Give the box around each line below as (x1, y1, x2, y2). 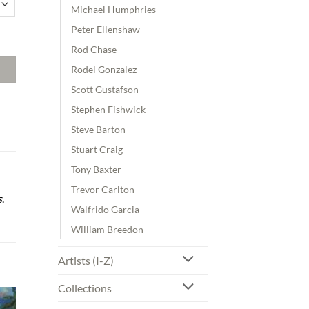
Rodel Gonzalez (70, 63, 137, 75)
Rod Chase (70, 43, 117, 55)
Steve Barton (70, 123, 126, 135)
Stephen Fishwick (70, 103, 146, 115)
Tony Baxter (70, 163, 121, 175)
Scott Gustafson (70, 83, 139, 95)
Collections (57, 281, 112, 295)
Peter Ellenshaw (70, 23, 140, 35)
